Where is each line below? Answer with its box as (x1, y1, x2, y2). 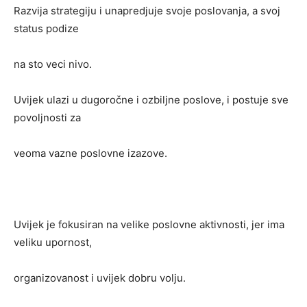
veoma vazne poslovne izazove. (14, 147, 167, 160)
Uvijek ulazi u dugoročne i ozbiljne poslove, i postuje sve (14, 93, 288, 107)
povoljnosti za (14, 111, 81, 125)
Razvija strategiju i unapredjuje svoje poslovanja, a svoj (14, 4, 280, 18)
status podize (14, 22, 79, 36)
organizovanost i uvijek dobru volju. (14, 271, 186, 285)
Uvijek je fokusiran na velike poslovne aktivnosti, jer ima (14, 218, 284, 232)
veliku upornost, (14, 236, 92, 249)
